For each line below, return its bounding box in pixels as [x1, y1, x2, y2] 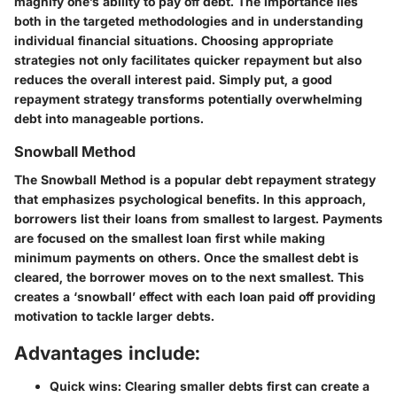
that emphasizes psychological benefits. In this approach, [14, 191, 366, 206]
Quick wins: [50, 378, 121, 394]
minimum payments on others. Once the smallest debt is [14, 249, 359, 265]
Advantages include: [14, 341, 200, 364]
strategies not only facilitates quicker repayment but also [14, 51, 362, 67]
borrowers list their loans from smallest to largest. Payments [14, 210, 383, 226]
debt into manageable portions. [14, 110, 204, 126]
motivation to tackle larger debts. [14, 307, 214, 323]
